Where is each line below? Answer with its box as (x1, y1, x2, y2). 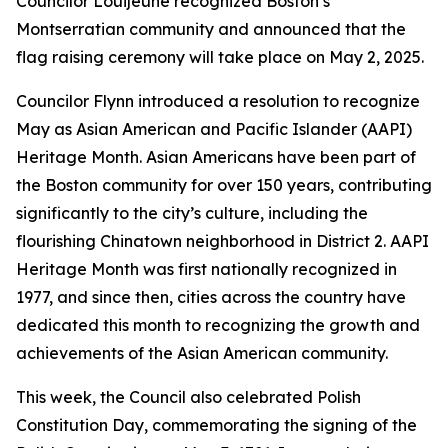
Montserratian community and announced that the (16, 19, 406, 39)
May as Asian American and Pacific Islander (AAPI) (16, 119, 412, 139)
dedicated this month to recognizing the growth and (16, 315, 420, 335)
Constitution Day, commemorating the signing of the (16, 415, 417, 435)
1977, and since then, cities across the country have (16, 287, 406, 307)
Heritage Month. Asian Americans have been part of (16, 147, 416, 167)
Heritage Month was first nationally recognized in (16, 259, 397, 279)
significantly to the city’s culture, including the (16, 203, 368, 223)
